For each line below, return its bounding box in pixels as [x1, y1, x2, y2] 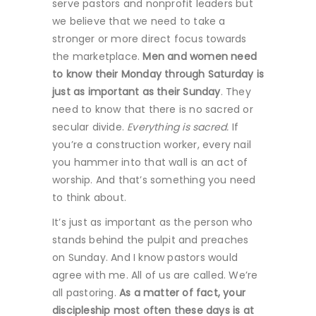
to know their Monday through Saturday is [52, 66, 264, 81]
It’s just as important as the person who [52, 214, 253, 229]
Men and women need [142, 49, 257, 63]
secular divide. [52, 119, 128, 134]
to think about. [52, 190, 126, 205]
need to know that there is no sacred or [52, 102, 253, 116]
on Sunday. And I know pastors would [52, 250, 238, 265]
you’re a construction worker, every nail [52, 137, 251, 152]
